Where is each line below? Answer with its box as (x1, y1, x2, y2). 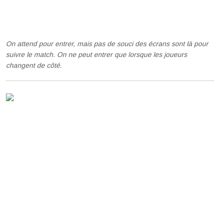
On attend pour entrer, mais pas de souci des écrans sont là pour (6, 40, 209, 48)
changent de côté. (6, 61, 62, 69)
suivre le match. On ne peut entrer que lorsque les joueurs (6, 51, 188, 58)
